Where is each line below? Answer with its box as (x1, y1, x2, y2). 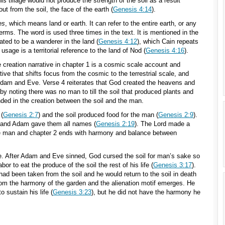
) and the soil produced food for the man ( (38, 111, 158, 119)
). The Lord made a (135, 120, 190, 128)
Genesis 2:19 (96, 120, 135, 128)
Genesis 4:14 (113, 6, 152, 13)
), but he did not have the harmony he (91, 188, 200, 196)
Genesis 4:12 (98, 38, 137, 45)
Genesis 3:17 (153, 161, 192, 169)
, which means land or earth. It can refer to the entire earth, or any (5, 20, 196, 27)
